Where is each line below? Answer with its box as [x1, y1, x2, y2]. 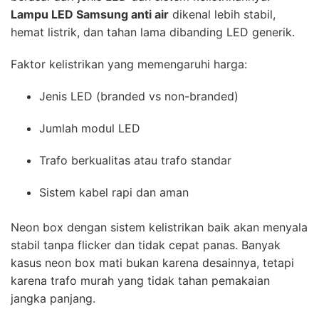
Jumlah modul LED [39, 120, 140, 135]
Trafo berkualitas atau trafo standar [39, 152, 231, 167]
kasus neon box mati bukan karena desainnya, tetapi [11, 255, 294, 270]
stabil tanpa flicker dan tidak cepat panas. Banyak [11, 237, 281, 252]
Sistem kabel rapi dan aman [39, 184, 189, 199]
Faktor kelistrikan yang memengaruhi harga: [11, 56, 247, 71]
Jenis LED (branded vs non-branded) [39, 88, 239, 103]
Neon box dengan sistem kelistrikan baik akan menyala [11, 219, 308, 234]
